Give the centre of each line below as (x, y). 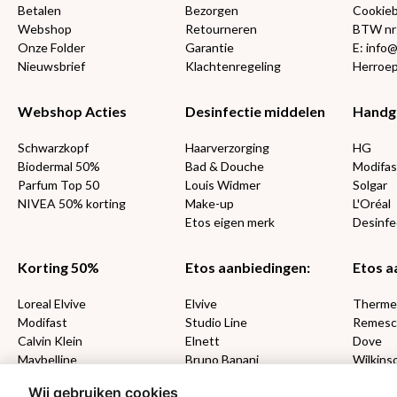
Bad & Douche (225, 167)
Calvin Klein (50, 341)
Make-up (210, 204)
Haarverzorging (228, 148)
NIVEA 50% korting (72, 204)
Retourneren (222, 29)
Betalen (39, 11)
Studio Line (217, 323)
